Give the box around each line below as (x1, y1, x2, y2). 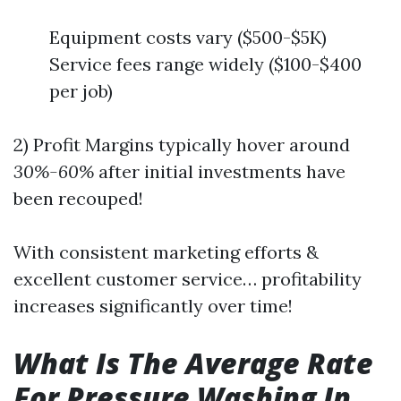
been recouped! (13, 187, 143, 209)
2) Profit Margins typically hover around (13, 133, 350, 156)
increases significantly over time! (13, 294, 293, 317)
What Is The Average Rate (13, 344, 373, 382)
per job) (49, 80, 113, 102)
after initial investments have (94, 160, 346, 183)
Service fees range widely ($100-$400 (49, 53, 362, 75)
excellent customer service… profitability (13, 268, 362, 290)
